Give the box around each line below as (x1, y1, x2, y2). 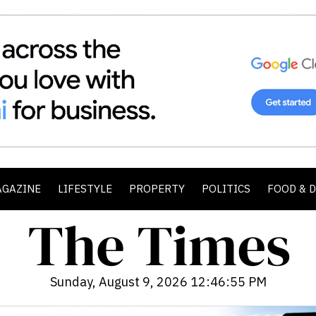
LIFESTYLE (58, 182, 112, 195)
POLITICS (202, 182, 250, 195)
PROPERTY (129, 182, 185, 195)
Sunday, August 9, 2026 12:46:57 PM (49, 274, 267, 290)
